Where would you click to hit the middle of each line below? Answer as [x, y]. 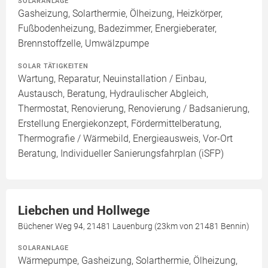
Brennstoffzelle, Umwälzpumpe [83, 43]
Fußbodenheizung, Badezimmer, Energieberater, [117, 28]
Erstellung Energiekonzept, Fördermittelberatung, [120, 124]
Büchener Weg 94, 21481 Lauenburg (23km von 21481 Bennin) [134, 226]
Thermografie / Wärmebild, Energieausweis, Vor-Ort [125, 138]
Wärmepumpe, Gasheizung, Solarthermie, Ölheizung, [128, 261]
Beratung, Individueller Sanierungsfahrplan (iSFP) [121, 153]
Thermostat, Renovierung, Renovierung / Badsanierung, [134, 109]
